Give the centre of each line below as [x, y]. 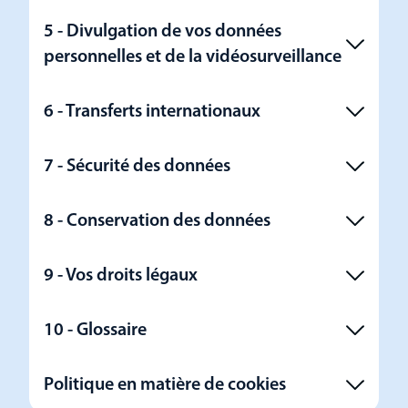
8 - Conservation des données [157, 221]
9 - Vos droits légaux [121, 276]
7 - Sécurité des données [137, 167]
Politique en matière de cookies [165, 385]
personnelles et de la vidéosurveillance [193, 57]
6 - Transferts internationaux [152, 112]
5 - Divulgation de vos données [163, 32]
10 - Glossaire [95, 331]
